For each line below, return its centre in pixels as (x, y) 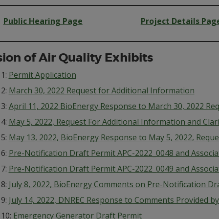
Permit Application (42, 75)
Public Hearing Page (43, 21)
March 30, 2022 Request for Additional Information (101, 90)
